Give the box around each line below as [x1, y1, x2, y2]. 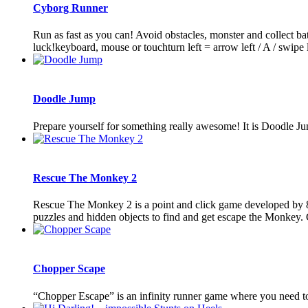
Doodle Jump [33, 93, 96, 105]
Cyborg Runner [33, 1, 108, 14]
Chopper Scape [33, 263, 105, 275]
